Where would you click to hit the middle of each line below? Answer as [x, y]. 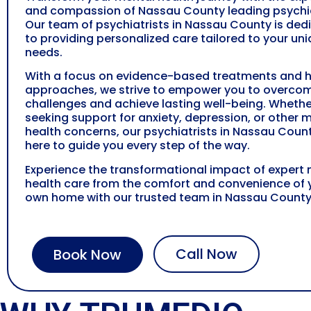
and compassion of [82, 11]
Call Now [207, 254]
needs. [44, 52]
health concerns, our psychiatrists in [129, 132]
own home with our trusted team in [125, 197]
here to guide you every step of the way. [137, 146]
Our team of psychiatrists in [105, 25]
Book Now [87, 255]
